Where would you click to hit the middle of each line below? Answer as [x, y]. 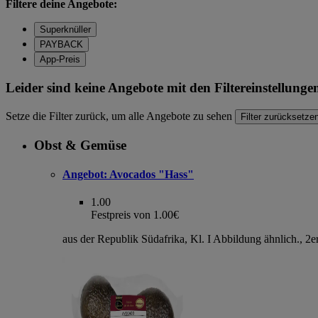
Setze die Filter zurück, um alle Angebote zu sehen [120, 116]
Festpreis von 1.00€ [135, 215]
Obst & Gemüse [80, 145]
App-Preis [60, 60]
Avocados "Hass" [150, 174]
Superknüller [65, 30]
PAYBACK [61, 45]
